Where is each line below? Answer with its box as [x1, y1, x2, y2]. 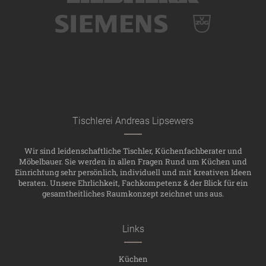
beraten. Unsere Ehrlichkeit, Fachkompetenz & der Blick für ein [18, 178, 248, 188]
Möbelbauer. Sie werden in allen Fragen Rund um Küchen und [19, 156, 247, 167]
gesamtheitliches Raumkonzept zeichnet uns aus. [42, 188, 224, 199]
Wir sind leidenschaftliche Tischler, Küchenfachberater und [24, 145, 242, 156]
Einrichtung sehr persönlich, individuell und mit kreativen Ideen [14, 167, 252, 178]
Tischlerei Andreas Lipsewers [72, 115, 194, 126]
